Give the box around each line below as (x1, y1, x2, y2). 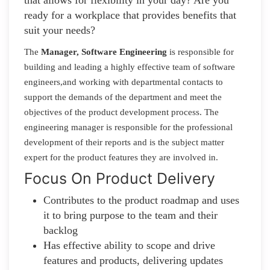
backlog (43, 224, 81, 236)
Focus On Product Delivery (24, 169, 215, 187)
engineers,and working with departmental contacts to (24, 77, 223, 87)
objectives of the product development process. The (24, 107, 219, 117)
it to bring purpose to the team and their (43, 209, 218, 221)
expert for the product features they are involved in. (24, 152, 221, 162)
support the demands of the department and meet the (24, 92, 222, 102)
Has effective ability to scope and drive (43, 239, 215, 251)
